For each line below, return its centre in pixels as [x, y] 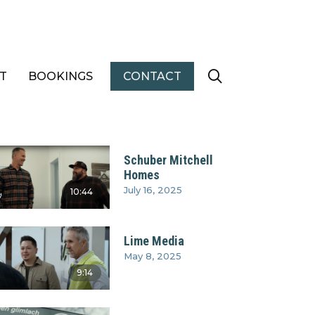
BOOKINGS [60, 76]
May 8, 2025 [152, 256]
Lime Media [154, 240]
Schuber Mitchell [168, 160]
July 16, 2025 [153, 189]
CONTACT [152, 76]
